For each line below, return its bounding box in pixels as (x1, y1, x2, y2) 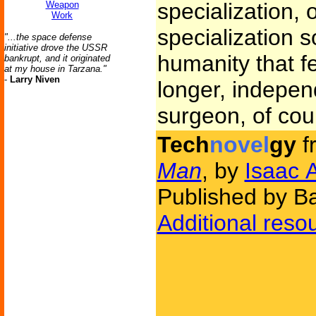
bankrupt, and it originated (4, 53, 110, 63)
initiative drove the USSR (4, 42, 107, 53)
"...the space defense (4, 32, 92, 42)
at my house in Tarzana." (4, 63, 107, 74)
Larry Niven (10, 74, 60, 85)
